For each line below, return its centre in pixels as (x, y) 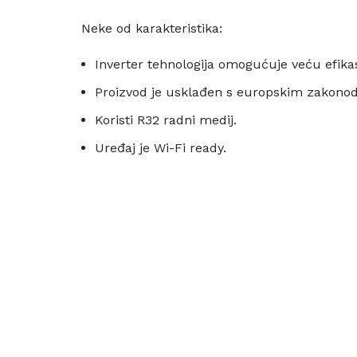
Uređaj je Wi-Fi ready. (161, 147)
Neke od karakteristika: (152, 28)
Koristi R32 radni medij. (166, 120)
